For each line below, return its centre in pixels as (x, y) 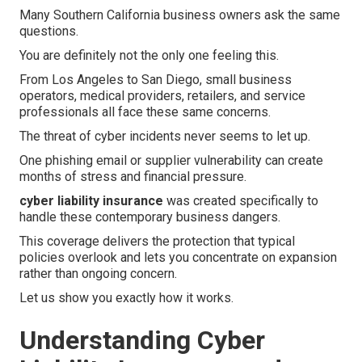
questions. (49, 32)
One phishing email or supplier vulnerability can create (171, 161)
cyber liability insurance (91, 201)
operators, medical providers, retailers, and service (162, 96)
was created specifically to (241, 201)
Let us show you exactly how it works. (126, 298)
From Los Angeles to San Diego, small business (156, 80)
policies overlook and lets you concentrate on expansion (178, 258)
